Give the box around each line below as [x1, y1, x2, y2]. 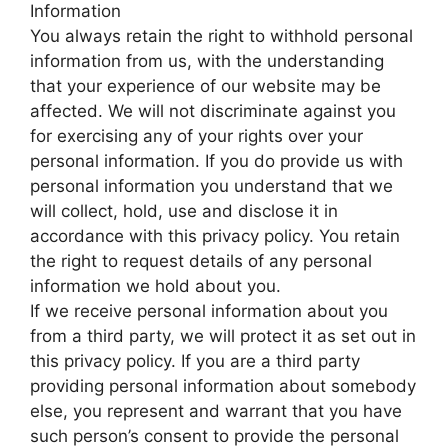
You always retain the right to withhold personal [30, 26, 413, 47]
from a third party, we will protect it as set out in [30, 326, 416, 347]
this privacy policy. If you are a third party [30, 351, 360, 372]
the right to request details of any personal [30, 251, 372, 272]
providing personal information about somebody [30, 376, 416, 397]
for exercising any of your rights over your [30, 126, 363, 147]
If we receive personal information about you [30, 301, 388, 322]
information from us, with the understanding [30, 51, 384, 72]
